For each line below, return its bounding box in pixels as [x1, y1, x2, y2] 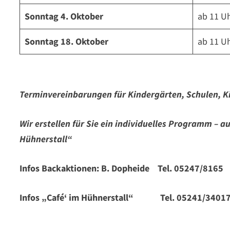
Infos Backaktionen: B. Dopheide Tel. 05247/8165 [20, 162, 224, 174]
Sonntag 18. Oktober [25, 35, 140, 47]
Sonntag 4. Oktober [25, 10, 137, 22]
